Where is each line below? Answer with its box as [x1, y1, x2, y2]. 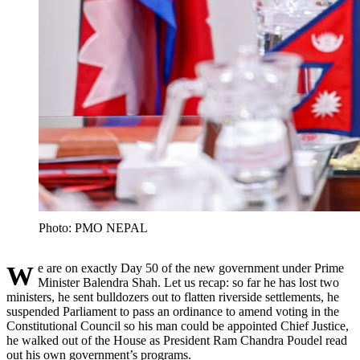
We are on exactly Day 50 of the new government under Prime [6, 260, 34, 292]
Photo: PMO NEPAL [39, 221, 148, 235]
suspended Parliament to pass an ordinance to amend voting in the [6, 305, 339, 319]
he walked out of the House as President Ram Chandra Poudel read [6, 333, 347, 348]
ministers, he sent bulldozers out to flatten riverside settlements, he [6, 290, 339, 305]
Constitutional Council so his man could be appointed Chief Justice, [6, 319, 349, 333]
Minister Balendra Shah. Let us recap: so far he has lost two [37, 276, 339, 290]
